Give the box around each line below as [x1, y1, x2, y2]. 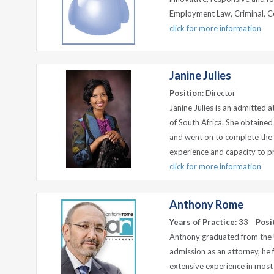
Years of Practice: [169, 217, 237, 227]
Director [204, 88, 235, 98]
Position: [169, 88, 204, 98]
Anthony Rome [169, 198, 243, 211]
